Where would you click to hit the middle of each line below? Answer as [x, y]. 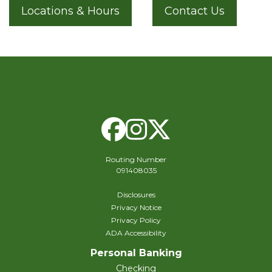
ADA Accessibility [136, 233]
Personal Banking [136, 253]
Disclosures [136, 195]
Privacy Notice [136, 208]
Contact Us [195, 11]
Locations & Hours [70, 11]
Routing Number [136, 160]
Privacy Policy [136, 220]
